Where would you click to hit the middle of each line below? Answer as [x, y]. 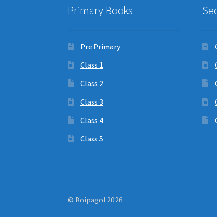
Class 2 [92, 84]
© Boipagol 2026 [95, 199]
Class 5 [92, 139]
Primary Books [101, 10]
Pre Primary [100, 47]
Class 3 [92, 102]
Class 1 [92, 65]
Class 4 [92, 120]
